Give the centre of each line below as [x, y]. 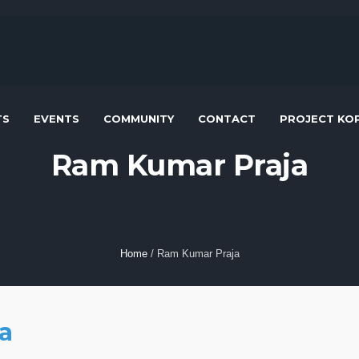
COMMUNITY [139, 118]
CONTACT [227, 118]
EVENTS [56, 118]
